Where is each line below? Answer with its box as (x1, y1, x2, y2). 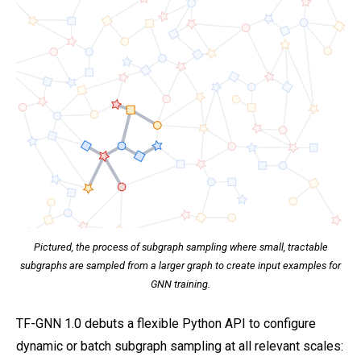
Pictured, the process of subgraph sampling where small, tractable (33, 241, 328, 254)
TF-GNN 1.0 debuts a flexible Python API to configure (16, 316, 316, 332)
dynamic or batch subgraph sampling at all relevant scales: (16, 338, 343, 355)
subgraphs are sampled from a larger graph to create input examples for (20, 259, 341, 272)
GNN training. (151, 278, 210, 291)
